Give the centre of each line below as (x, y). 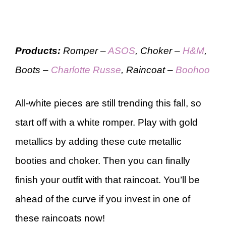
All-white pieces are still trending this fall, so (108, 103)
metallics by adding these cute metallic (98, 142)
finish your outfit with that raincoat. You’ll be (107, 180)
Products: (39, 50)
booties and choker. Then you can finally (103, 161)
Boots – (33, 70)
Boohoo (193, 70)
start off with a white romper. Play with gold (106, 122)
